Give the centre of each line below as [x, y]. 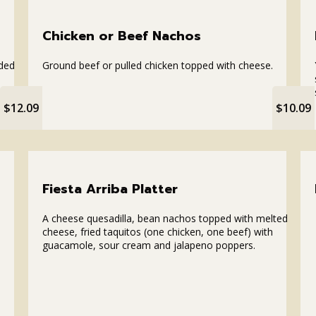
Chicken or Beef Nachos [121, 36]
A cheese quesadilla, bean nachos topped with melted [165, 218]
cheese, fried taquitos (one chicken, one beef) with [157, 231]
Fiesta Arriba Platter [110, 189]
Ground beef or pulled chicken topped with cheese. [157, 65]
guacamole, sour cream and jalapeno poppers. [148, 245]
